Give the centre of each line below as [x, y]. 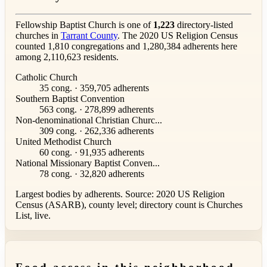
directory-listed [204, 25]
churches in [38, 36]
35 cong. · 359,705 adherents [94, 88]
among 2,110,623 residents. [67, 57]
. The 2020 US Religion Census [178, 36]
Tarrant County [89, 36]
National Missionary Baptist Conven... [88, 163]
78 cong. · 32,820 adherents [92, 174]
